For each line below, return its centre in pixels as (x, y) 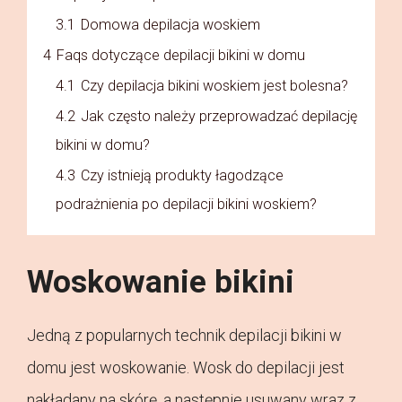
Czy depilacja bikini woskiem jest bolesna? (214, 86)
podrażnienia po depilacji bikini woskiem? (186, 205)
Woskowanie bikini (161, 283)
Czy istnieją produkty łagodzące (182, 176)
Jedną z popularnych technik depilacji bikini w (184, 336)
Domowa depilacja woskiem (170, 25)
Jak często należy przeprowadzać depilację (219, 117)
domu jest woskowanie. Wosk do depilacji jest (186, 368)
